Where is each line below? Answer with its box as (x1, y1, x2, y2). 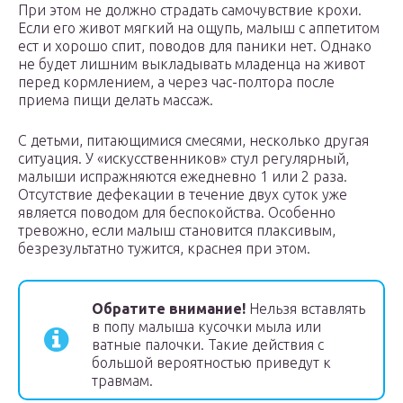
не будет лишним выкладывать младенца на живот (18, 56, 365, 73)
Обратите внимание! (92, 300, 246, 318)
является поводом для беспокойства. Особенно (18, 204, 336, 221)
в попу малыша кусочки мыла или (92, 318, 321, 336)
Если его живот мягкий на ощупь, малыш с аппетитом (18, 20, 380, 37)
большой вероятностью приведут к (92, 354, 331, 372)
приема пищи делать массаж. (18, 92, 213, 109)
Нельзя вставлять (246, 300, 365, 318)
